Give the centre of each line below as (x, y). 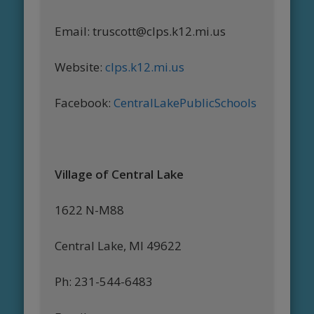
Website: (80, 67)
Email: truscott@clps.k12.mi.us (141, 32)
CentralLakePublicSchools (184, 103)
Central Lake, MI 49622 (118, 246)
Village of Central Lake (120, 175)
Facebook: (83, 103)
